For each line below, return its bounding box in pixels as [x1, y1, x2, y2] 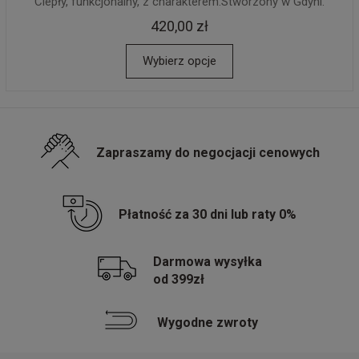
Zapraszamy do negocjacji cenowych [95, 145, 320, 160]
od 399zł [153, 272, 204, 287]
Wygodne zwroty [157, 315, 258, 330]
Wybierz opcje [143, 54, 216, 68]
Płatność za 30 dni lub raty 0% [119, 207, 296, 222]
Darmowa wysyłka [153, 254, 262, 269]
